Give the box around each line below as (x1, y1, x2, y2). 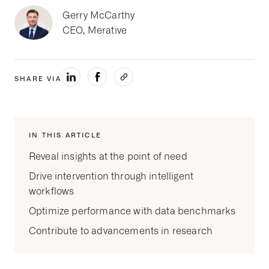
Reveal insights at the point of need (29, 151, 187, 163)
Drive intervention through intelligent (29, 171, 194, 183)
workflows (29, 186, 74, 198)
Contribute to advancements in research (29, 225, 213, 237)
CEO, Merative (62, 25, 127, 37)
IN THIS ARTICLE (29, 131, 101, 140)
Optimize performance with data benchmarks (29, 205, 236, 217)
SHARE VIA (14, 74, 61, 83)
